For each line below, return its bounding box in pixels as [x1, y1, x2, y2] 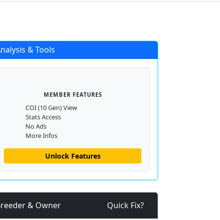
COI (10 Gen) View [26, 103, 77, 112]
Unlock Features [45, 151, 101, 161]
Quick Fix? [107, 200, 144, 211]
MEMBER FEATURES [43, 91, 102, 98]
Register [179, 10, 210, 21]
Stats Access [26, 112, 61, 121]
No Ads [26, 122, 47, 131]
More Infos [26, 131, 57, 140]
